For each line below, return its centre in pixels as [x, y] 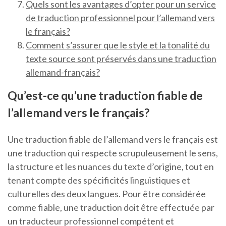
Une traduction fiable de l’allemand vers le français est [113, 139]
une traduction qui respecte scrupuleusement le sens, [113, 153]
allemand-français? [63, 72]
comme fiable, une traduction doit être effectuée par [111, 208]
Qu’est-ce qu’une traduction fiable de [105, 96]
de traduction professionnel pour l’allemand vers [120, 18]
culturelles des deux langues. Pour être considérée [107, 194]
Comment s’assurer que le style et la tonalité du [118, 45]
